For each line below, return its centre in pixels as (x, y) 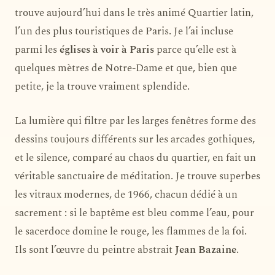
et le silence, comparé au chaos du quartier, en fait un (135, 157)
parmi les (37, 49)
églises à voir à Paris (107, 49)
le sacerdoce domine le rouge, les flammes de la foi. (131, 231)
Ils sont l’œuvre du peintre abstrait (95, 250)
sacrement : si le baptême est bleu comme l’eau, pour (134, 213)
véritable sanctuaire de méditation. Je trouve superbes (137, 176)
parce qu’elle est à (195, 49)
